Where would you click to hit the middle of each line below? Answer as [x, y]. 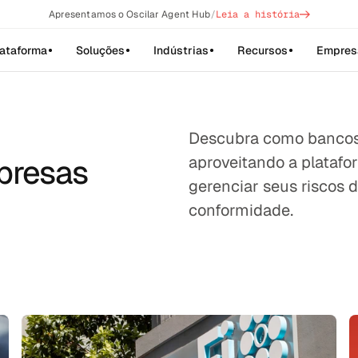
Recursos [262, 50]
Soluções [100, 50]
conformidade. [241, 210]
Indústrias [181, 50]
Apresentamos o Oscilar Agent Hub [129, 14]
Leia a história [258, 14]
